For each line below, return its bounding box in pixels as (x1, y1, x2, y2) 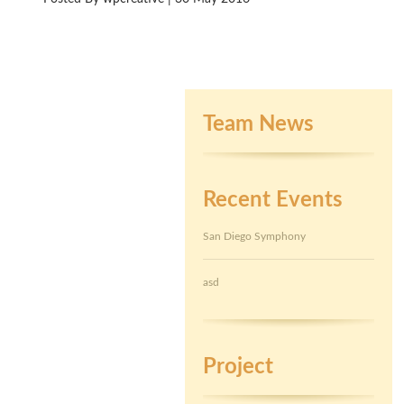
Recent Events (203, 188, 343, 211)
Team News (203, 113, 314, 135)
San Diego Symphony (203, 230, 306, 242)
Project (203, 355, 273, 378)
